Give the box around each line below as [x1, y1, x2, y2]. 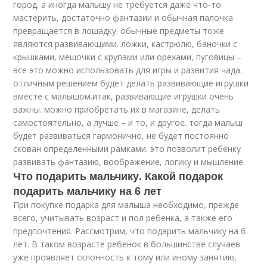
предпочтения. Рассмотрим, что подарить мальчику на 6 [13, 225, 246, 237]
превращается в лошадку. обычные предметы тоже [13, 25, 225, 36]
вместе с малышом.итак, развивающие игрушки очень [13, 91, 234, 102]
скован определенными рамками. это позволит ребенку [13, 143, 241, 154]
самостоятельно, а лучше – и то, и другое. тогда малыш [13, 117, 243, 128]
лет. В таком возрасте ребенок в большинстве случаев [13, 238, 241, 250]
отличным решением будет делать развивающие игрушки [13, 77, 249, 89]
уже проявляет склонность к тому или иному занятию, [13, 252, 237, 263]
